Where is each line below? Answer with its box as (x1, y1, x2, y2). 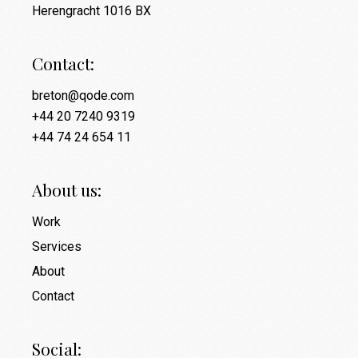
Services (32, 239, 82, 255)
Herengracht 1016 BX (32, 3, 152, 19)
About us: (32, 178, 102, 201)
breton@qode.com (32, 88, 135, 104)
